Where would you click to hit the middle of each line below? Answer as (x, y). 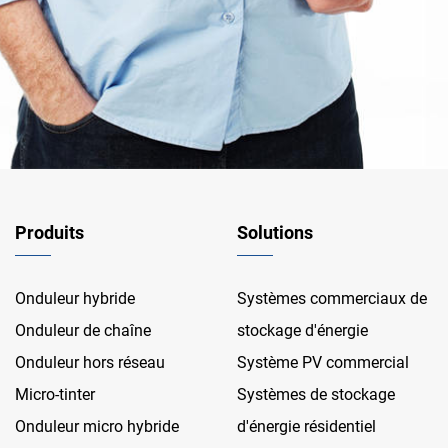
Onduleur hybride (75, 298)
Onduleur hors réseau (90, 362)
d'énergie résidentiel (307, 426)
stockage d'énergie (303, 330)
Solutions (275, 232)
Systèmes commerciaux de (332, 298)
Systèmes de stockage (316, 394)
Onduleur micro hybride (97, 426)
